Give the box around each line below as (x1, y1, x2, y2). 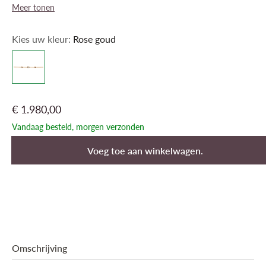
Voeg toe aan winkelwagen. (87, 143, 203, 157)
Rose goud (73, 32, 116, 46)
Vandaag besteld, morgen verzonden (12, 121, 144, 132)
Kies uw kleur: (12, 32, 73, 46)
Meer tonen (12, 1, 55, 13)
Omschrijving (12, 241, 67, 255)
